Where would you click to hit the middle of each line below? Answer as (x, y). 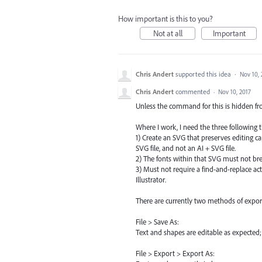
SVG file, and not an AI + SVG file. (186, 148)
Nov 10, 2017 (235, 92)
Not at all (168, 33)
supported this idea (204, 74)
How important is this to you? (166, 19)
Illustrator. (151, 180)
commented (194, 92)
